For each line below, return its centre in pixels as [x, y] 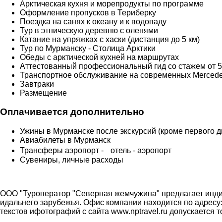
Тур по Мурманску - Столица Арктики [88, 48]
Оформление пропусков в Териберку [88, 12]
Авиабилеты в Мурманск [65, 140]
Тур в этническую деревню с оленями [89, 30]
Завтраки [38, 84]
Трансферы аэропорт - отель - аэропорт [96, 151]
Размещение [44, 93]
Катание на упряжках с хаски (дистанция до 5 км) [110, 39]
